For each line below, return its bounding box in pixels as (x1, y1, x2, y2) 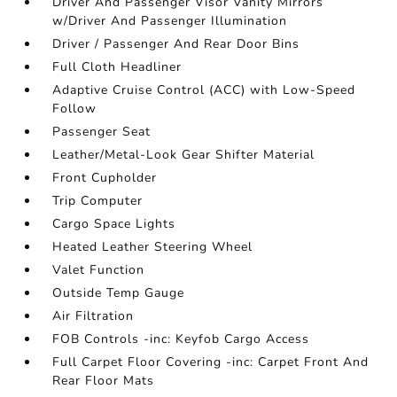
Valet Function (52, 261, 145, 278)
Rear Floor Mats (52, 372, 155, 389)
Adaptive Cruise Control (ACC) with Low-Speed (52, 82, 356, 98)
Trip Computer (52, 192, 144, 209)
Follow (52, 100, 97, 117)
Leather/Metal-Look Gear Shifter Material (52, 146, 315, 163)
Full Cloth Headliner (52, 58, 183, 75)
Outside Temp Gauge (52, 284, 185, 301)
